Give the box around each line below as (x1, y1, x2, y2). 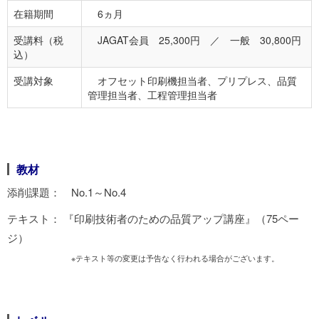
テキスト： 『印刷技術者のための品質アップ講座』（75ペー (7, 211, 299, 226)
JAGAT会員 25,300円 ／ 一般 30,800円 (88, 33, 301, 47)
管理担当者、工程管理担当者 (88, 88, 217, 102)
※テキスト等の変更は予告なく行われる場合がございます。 (71, 253, 279, 263)
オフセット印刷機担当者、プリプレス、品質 (88, 73, 297, 88)
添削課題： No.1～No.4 (7, 184, 126, 199)
